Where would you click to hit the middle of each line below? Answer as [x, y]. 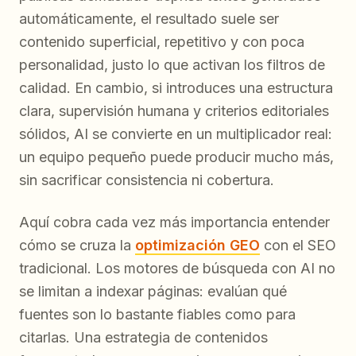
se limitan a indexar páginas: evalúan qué [153, 291]
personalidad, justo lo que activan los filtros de [172, 64]
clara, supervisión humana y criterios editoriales [174, 110]
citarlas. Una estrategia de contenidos [143, 337]
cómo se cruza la [77, 245]
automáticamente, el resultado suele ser [149, 18]
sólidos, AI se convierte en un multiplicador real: [176, 133]
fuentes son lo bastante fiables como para [157, 314]
